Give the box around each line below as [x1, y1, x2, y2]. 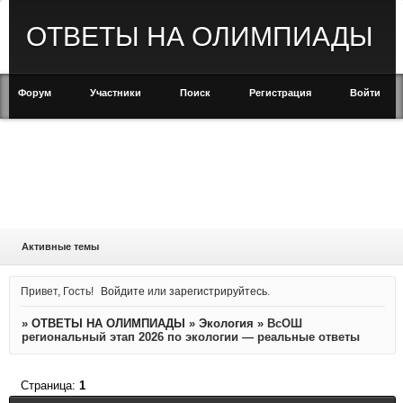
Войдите [101, 284, 146, 297]
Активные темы [21, 241, 99, 252]
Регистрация [249, 87, 311, 98]
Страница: [20, 378, 79, 392]
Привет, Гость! [20, 284, 94, 297]
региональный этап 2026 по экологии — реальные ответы [21, 330, 360, 345]
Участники [90, 87, 141, 98]
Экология [198, 317, 254, 331]
